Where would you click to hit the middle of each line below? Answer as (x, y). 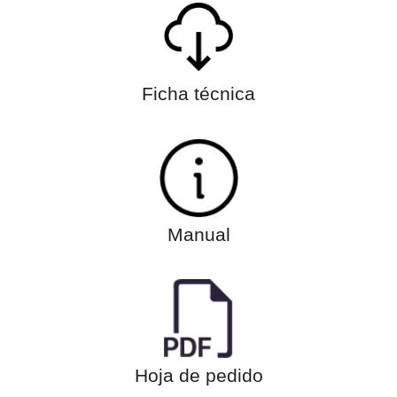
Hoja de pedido (198, 375)
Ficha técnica (198, 93)
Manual (198, 234)
